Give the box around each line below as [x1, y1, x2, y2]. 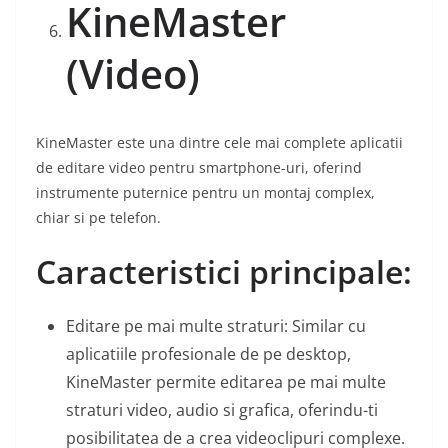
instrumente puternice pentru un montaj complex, [36, 183, 375, 203]
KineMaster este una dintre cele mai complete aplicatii [36, 133, 403, 153]
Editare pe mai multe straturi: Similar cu [66, 315, 366, 338]
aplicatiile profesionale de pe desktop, [66, 343, 351, 366]
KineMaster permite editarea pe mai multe [66, 371, 386, 394]
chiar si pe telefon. [36, 208, 161, 228]
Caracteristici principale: [36, 250, 412, 294]
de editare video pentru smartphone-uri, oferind [36, 158, 362, 178]
